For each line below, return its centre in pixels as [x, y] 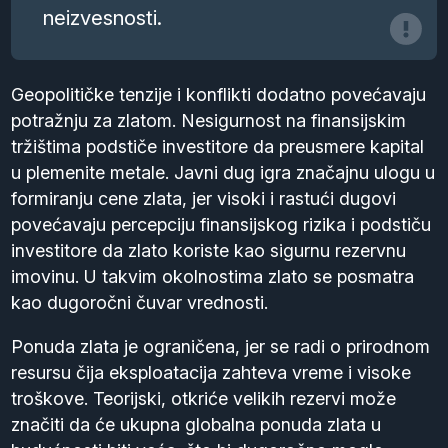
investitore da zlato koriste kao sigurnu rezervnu [209, 250]
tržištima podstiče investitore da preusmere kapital [218, 146]
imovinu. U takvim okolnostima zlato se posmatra [213, 276]
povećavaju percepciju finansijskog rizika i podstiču [221, 224]
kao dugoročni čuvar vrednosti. [140, 302]
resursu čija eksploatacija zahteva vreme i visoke [211, 372]
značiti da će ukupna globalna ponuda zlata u [196, 424]
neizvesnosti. [103, 17]
